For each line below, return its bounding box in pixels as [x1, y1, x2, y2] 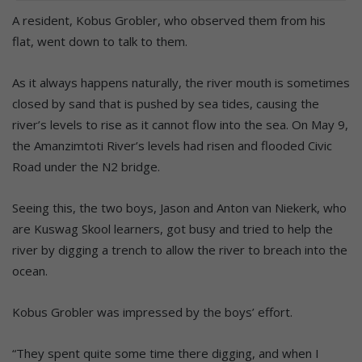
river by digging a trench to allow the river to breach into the [12, 241, 347, 258]
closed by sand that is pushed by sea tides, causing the [12, 95, 319, 112]
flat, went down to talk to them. [12, 32, 187, 49]
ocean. [12, 262, 48, 279]
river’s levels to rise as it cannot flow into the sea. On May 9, [12, 116, 348, 133]
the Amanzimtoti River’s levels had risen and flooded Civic [12, 137, 332, 154]
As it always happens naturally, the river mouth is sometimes [12, 74, 350, 90]
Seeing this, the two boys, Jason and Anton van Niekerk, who [12, 199, 347, 216]
